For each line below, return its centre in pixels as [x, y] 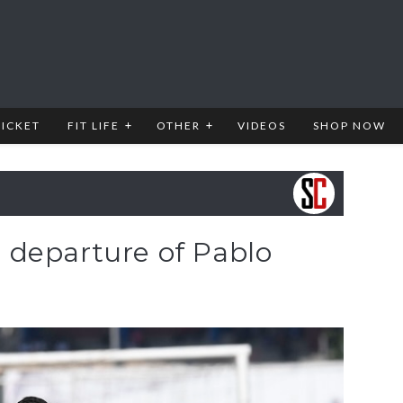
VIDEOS [262, 125]
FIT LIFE [94, 125]
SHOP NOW [349, 125]
